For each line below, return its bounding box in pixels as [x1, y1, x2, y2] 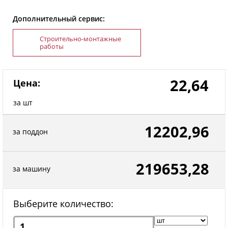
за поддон [13, 127, 48, 137]
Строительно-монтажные [40, 34, 121, 44]
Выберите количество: [13, 197, 113, 210]
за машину [13, 164, 50, 174]
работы [40, 42, 64, 51]
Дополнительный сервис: [13, 14, 105, 24]
